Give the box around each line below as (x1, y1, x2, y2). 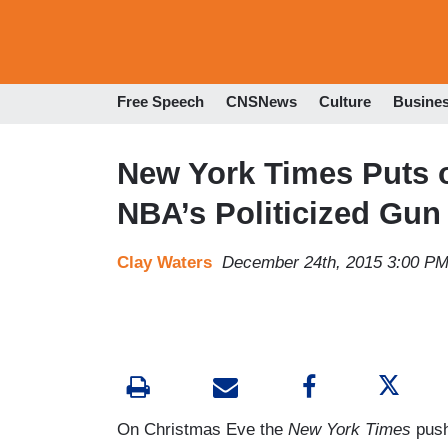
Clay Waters (117, 252, 212, 272)
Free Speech (117, 93, 204, 111)
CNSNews (226, 93, 297, 111)
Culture (319, 93, 371, 111)
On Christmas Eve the (117, 419, 288, 439)
